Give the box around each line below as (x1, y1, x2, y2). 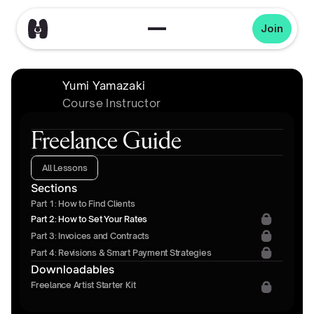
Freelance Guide (31, 130, 182, 155)
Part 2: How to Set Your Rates (31, 213, 148, 224)
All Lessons (42, 163, 88, 173)
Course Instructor (62, 96, 161, 110)
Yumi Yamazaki (62, 78, 146, 93)
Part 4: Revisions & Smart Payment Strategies (31, 247, 212, 258)
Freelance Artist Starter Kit (31, 280, 138, 290)
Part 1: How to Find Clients (31, 198, 135, 209)
